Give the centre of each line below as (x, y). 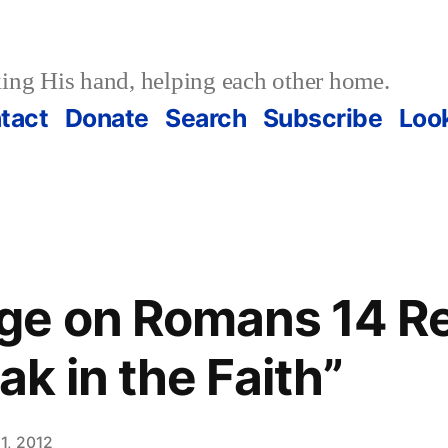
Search (206, 117)
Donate (106, 117)
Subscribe (322, 117)
